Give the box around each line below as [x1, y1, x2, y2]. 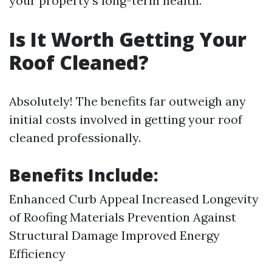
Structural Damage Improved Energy [9, 228, 220, 243]
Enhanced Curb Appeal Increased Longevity [9, 191, 259, 206]
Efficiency [9, 246, 66, 261]
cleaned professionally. [9, 130, 141, 145]
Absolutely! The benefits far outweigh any [9, 93, 246, 109]
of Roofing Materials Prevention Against [9, 209, 236, 225]
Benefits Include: [9, 163, 158, 186]
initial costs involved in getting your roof [9, 112, 242, 127]
